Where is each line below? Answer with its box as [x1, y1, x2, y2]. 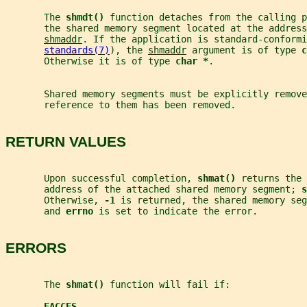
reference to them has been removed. [5, 99, 236, 111]
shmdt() [66, 12, 110, 23]
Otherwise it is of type [5, 56, 175, 67]
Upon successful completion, [5, 173, 197, 184]
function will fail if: [110, 278, 230, 290]
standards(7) [44, 45, 110, 56]
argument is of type [186, 45, 302, 56]
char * [175, 56, 208, 67]
